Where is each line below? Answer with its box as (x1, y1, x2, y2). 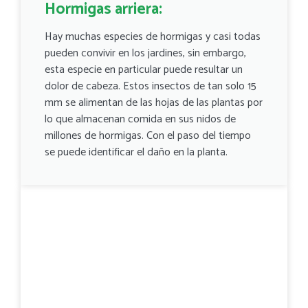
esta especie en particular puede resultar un (45, 60, 243, 79)
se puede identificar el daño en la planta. (45, 142, 228, 162)
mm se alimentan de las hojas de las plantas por (45, 93, 263, 112)
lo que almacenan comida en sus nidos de (45, 109, 236, 129)
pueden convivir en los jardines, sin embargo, (45, 43, 246, 63)
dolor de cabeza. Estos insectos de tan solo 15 (45, 76, 256, 96)
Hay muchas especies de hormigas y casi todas (45, 27, 261, 46)
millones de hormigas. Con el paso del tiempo (45, 126, 251, 145)
